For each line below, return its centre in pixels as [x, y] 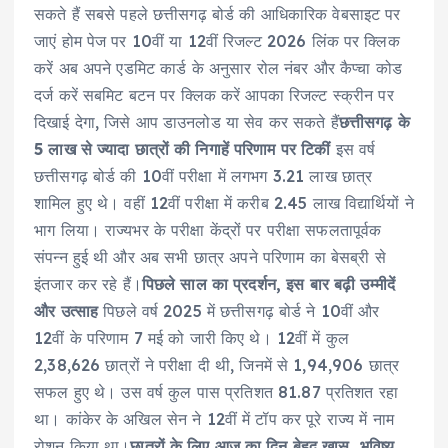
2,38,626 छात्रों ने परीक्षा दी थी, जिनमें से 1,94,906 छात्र [216, 365]
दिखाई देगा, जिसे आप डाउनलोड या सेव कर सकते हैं [186, 122]
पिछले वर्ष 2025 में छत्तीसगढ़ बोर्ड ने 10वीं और [239, 311]
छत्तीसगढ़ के [374, 122]
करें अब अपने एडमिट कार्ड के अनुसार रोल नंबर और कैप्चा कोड [218, 68]
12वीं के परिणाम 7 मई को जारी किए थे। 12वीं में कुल [192, 338]
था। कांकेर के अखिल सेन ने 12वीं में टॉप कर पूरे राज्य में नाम [214, 419]
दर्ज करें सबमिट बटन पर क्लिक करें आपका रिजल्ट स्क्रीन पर [214, 95]
